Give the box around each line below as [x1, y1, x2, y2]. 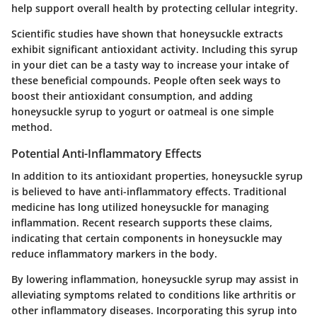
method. [11, 120, 52, 134]
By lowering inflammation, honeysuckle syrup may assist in [11, 272, 299, 286]
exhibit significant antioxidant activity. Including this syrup [11, 42, 298, 56]
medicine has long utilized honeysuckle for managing [11, 200, 269, 214]
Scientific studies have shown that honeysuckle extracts [11, 26, 283, 40]
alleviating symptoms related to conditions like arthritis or [11, 287, 296, 301]
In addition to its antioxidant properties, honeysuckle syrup [11, 168, 303, 183]
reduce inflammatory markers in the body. [11, 246, 217, 260]
